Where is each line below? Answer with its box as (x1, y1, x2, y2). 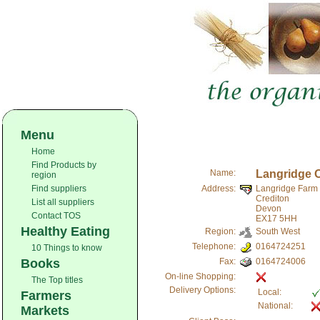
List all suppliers (31, 197, 94, 207)
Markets (21, 304, 69, 318)
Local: (258, 287, 281, 297)
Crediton (256, 194, 289, 204)
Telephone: (192, 241, 236, 251)
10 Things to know (31, 243, 102, 253)
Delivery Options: (169, 285, 236, 295)
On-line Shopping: (165, 271, 236, 281)
